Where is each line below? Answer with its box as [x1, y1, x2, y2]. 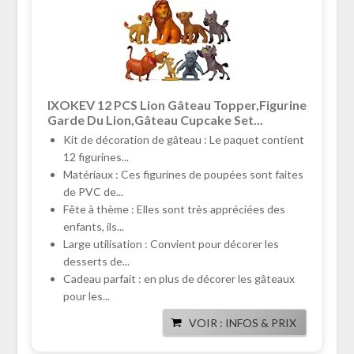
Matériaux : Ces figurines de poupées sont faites [62, 168, 303, 182]
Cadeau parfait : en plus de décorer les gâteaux [62, 272, 295, 286]
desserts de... [62, 254, 130, 269]
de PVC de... [62, 185, 123, 199]
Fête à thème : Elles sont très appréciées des [62, 202, 285, 217]
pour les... [62, 289, 110, 303]
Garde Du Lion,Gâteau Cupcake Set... [47, 112, 263, 128]
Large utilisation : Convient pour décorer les [62, 237, 279, 251]
